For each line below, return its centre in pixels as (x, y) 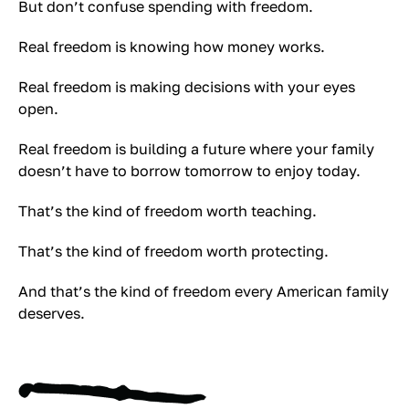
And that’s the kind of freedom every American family (204, 291)
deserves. (52, 313)
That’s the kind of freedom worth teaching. (168, 211)
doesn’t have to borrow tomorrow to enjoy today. (189, 171)
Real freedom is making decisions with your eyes (187, 87)
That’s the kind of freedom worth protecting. (173, 251)
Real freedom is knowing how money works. (172, 47)
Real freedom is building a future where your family (196, 149)
